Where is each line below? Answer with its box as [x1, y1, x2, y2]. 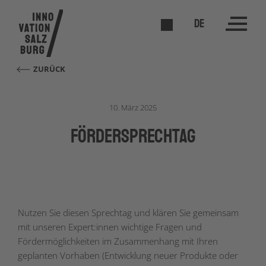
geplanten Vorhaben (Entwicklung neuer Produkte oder [18, 249, 238, 261]
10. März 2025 [109, 102, 157, 113]
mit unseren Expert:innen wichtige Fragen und [18, 221, 202, 233]
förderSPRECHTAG [71, 125, 195, 148]
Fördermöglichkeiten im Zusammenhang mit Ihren [18, 235, 218, 247]
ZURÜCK [33, 64, 66, 74]
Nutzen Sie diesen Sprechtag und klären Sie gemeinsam [18, 207, 239, 218]
